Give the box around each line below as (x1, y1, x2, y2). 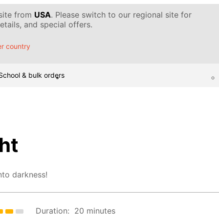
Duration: (36, 206, 70, 216)
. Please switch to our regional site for (51, 10, 192, 20)
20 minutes (74, 206, 116, 216)
